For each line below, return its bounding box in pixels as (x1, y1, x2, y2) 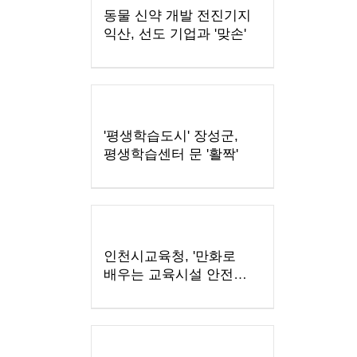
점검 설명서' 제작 (104, 285, 209, 301)
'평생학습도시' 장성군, (104, 128, 238, 144)
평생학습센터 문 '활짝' (104, 147, 238, 163)
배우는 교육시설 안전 (104, 267, 233, 283)
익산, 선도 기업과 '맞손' (104, 26, 246, 42)
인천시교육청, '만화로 (104, 249, 236, 265)
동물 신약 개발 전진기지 (104, 8, 251, 24)
